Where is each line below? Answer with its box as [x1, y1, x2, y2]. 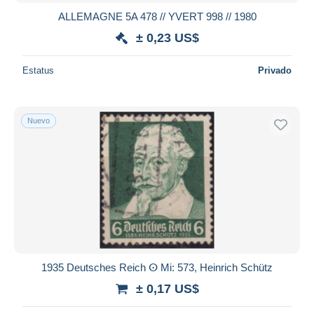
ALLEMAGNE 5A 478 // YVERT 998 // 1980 [57, 10, 257, 22]
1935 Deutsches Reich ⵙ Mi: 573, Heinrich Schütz [41, 261, 273, 273]
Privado [258, 64, 292, 76]
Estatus [22, 64, 54, 76]
